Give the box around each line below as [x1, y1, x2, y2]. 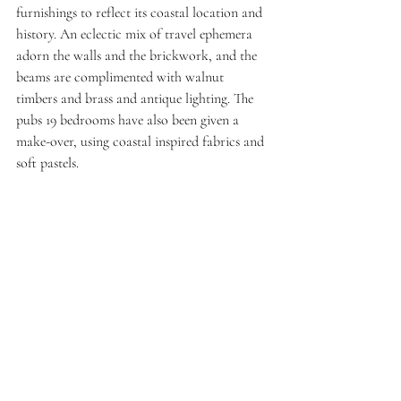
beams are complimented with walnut [16, 67, 227, 86]
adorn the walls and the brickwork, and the [16, 46, 260, 64]
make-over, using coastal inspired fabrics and [16, 132, 268, 150]
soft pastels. [16, 153, 82, 172]
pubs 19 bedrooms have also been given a [16, 110, 243, 129]
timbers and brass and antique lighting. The [16, 89, 257, 107]
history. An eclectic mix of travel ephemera [16, 24, 256, 43]
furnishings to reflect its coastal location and [16, 3, 266, 21]
